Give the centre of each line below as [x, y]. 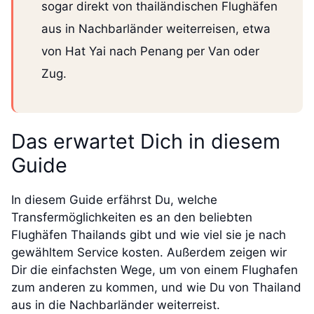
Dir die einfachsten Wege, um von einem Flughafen [155, 270]
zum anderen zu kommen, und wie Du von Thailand [156, 288]
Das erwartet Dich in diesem [146, 142]
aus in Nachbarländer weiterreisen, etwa [156, 29]
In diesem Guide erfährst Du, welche [114, 200]
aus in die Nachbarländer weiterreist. [116, 305]
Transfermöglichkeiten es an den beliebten [132, 218]
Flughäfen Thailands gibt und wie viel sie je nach [149, 235]
